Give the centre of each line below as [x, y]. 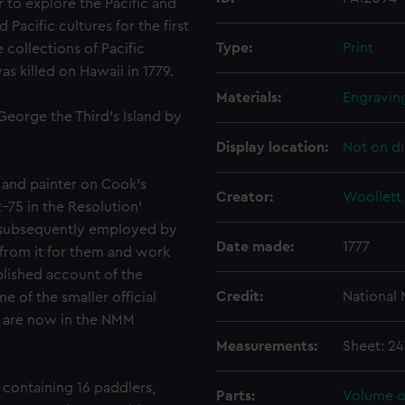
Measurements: [267, 346]
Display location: [272, 147]
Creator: [245, 197]
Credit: [240, 297]
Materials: [249, 98]
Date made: [255, 247]
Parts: [235, 396]
